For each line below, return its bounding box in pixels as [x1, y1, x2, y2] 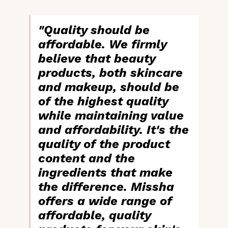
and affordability [38, 122, 139, 137]
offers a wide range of [38, 193, 172, 208]
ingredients [38, 165, 107, 180]
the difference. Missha [38, 179, 174, 194]
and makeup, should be [38, 79, 179, 94]
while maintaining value [38, 108, 184, 123]
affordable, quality [38, 208, 151, 222]
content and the [38, 151, 135, 165]
